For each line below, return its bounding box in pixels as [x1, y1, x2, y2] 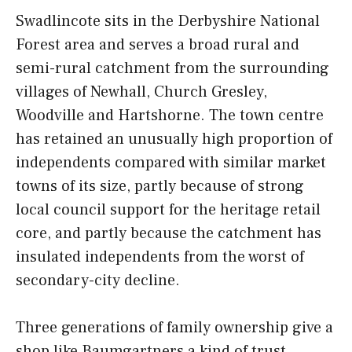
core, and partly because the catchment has [16, 223, 321, 244]
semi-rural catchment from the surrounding [16, 58, 329, 79]
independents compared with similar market [16, 152, 326, 174]
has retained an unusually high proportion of [16, 129, 332, 150]
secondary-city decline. [16, 270, 180, 291]
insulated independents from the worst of [16, 247, 304, 268]
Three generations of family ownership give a [16, 317, 333, 339]
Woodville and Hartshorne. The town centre [16, 105, 324, 126]
